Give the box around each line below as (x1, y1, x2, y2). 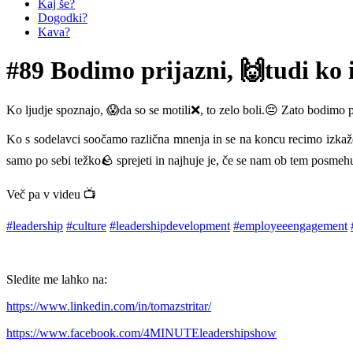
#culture (66, 218, 106, 232)
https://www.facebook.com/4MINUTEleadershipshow (6, 325, 277, 340)
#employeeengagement (233, 218, 347, 232)
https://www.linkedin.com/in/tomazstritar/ (6, 299, 211, 313)
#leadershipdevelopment (110, 218, 230, 232)
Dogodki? (38, 11, 87, 24)
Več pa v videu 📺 (6, 187, 96, 201)
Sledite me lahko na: (6, 272, 107, 286)
